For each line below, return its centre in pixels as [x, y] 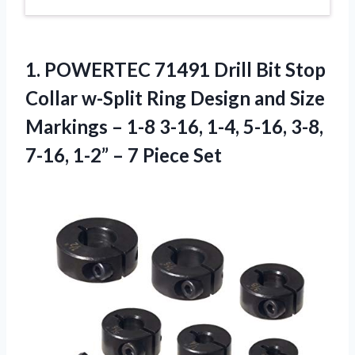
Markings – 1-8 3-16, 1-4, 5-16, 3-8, [174, 126]
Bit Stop [289, 69]
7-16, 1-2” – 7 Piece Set [124, 155]
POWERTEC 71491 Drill [148, 69]
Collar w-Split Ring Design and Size [175, 97]
